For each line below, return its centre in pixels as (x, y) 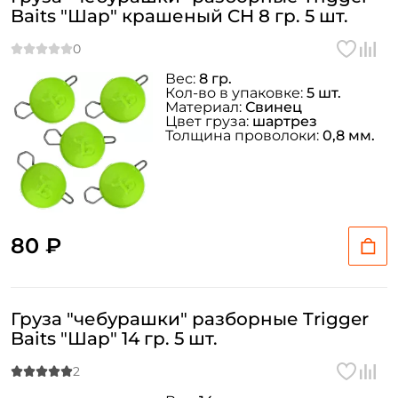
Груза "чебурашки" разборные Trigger (190, 319)
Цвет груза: (209, 121)
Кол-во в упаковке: (236, 93)
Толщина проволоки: (244, 135)
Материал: (205, 107)
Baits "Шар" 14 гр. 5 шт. (114, 338)
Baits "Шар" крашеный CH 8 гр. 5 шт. (179, 16)
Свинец (274, 107)
